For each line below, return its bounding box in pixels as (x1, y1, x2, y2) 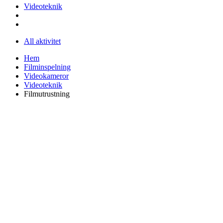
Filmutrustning (24, 89, 70, 98)
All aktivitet (24, 36, 61, 45)
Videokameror (24, 71, 69, 80)
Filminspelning (24, 62, 71, 71)
